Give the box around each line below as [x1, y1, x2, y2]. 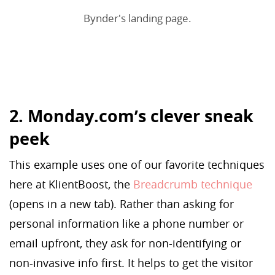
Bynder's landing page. [83, 11, 192, 26]
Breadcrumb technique [130, 177, 252, 192]
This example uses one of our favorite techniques [9, 157, 265, 172]
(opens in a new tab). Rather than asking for [9, 196, 234, 212]
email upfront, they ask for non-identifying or [9, 236, 241, 251]
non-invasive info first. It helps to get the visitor [9, 255, 253, 271]
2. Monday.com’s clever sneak [9, 104, 254, 128]
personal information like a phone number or [9, 216, 244, 231]
